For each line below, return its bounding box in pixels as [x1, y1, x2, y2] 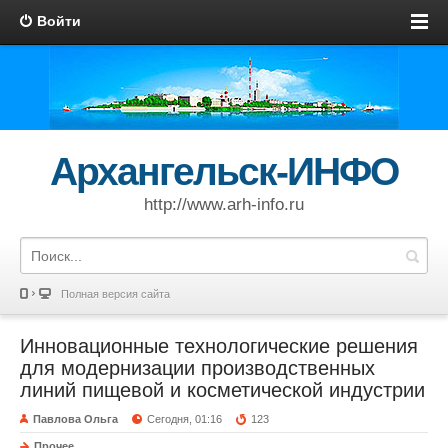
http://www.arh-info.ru [144, 195, 304, 214]
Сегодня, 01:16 [147, 413, 223, 425]
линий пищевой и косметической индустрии [20, 379, 425, 401]
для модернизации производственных [20, 357, 375, 379]
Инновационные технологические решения [20, 335, 418, 357]
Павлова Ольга [33, 413, 118, 425]
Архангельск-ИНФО [49, 150, 399, 193]
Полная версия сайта [61, 288, 170, 300]
